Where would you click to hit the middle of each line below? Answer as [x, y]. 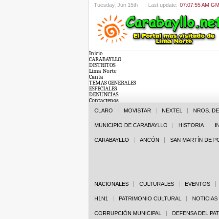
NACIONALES [111, 184]
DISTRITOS [102, 65]
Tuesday [104, 5]
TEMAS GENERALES [112, 83]
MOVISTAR [137, 110]
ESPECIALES [103, 88]
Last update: [163, 5]
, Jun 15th [126, 5]
